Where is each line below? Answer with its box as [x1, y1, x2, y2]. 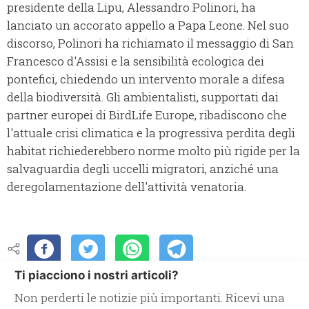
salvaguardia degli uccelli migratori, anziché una [7, 161, 279, 177]
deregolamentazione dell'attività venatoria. [7, 179, 246, 195]
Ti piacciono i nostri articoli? [14, 268, 179, 283]
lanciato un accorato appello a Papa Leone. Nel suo [7, 17, 289, 34]
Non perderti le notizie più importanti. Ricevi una [14, 290, 285, 306]
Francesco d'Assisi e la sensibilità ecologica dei [7, 53, 264, 70]
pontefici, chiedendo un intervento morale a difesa [7, 71, 285, 88]
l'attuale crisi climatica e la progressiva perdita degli [7, 125, 295, 141]
